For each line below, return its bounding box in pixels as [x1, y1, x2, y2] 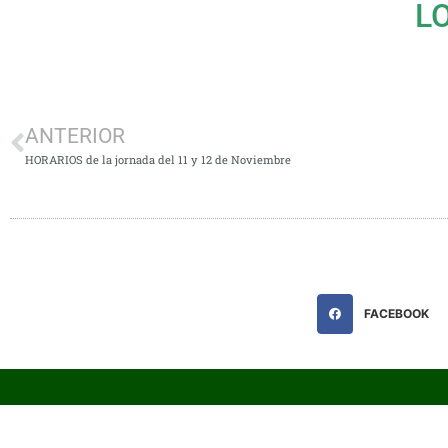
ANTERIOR [25, 123, 125, 148]
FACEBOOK [364, 305, 430, 321]
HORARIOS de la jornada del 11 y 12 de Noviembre [25, 151, 291, 167]
